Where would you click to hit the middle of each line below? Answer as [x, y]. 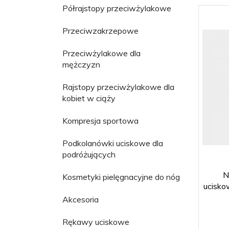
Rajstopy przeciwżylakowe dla [118, 87]
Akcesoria [81, 199]
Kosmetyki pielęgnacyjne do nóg [121, 177]
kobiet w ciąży [89, 98]
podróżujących [89, 154]
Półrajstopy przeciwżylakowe [117, 8]
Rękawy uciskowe [96, 222]
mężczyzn [81, 64]
